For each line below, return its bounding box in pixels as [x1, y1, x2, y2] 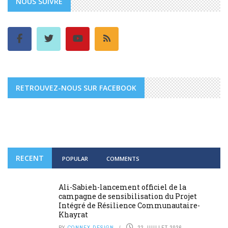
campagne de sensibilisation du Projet [59, 191, 197, 201]
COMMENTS [106, 154, 139, 162]
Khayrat [59, 209, 88, 219]
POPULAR [62, 154, 88, 162]
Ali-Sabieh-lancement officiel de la [59, 182, 186, 192]
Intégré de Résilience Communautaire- [59, 200, 200, 210]
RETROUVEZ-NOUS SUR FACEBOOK [16, 82, 136, 93]
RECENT [16, 153, 44, 163]
